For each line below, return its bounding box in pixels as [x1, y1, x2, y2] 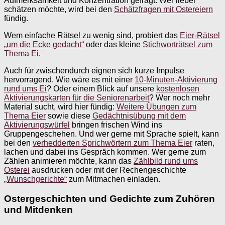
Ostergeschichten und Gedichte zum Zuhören [4, 193, 215, 204]
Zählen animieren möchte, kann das [4, 156, 134, 165]
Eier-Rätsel [180, 31, 220, 40]
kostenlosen [156, 84, 199, 93]
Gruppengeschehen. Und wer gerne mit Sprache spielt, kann [4, 129, 219, 138]
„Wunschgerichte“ [4, 174, 67, 183]
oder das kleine [84, 40, 143, 49]
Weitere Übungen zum [117, 102, 196, 111]
